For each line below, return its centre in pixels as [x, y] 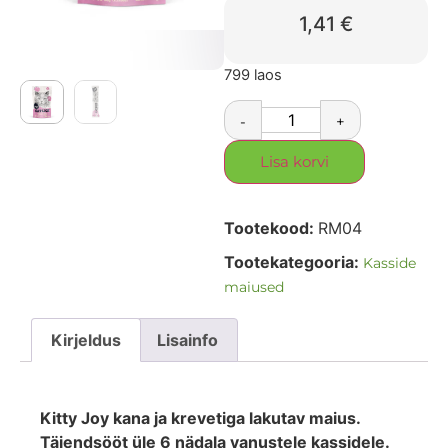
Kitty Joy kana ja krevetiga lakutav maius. [200, 417]
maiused [254, 287]
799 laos [253, 74]
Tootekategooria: [291, 262]
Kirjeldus [86, 339]
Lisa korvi [294, 162]
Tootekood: [271, 228]
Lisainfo [187, 339]
